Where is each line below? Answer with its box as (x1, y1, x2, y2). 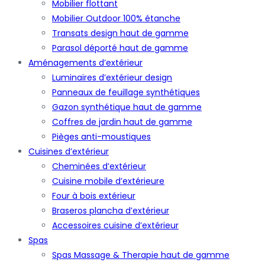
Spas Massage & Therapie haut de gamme (52, 249, 230, 261)
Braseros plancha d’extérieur (52, 205, 169, 216)
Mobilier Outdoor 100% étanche (52, 12, 180, 24)
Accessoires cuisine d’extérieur (52, 219, 179, 231)
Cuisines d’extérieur (28, 146, 109, 157)
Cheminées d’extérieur (52, 160, 146, 172)
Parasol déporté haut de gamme (52, 42, 188, 54)
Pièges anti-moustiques (52, 131, 151, 143)
